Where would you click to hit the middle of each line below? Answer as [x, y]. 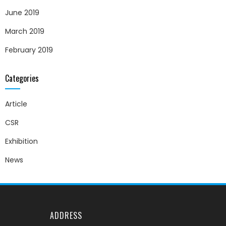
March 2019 [25, 32]
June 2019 [22, 13]
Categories [22, 78]
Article [16, 104]
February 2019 [29, 50]
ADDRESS [66, 216]
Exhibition [21, 142]
